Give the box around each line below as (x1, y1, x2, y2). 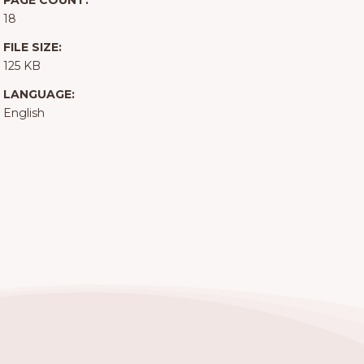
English (2, 106, 45, 121)
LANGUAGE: (2, 87, 75, 102)
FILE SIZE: (2, 40, 62, 55)
